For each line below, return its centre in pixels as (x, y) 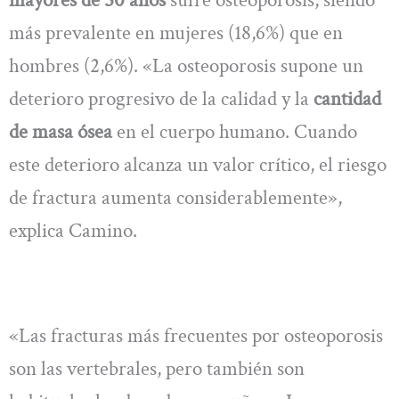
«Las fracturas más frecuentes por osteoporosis (196, 335)
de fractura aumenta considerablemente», (175, 197)
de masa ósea (61, 131)
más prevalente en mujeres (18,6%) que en (176, 33)
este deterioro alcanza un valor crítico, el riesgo (198, 164)
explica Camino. (73, 230)
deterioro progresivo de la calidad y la (161, 98)
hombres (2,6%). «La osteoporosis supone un (186, 65)
